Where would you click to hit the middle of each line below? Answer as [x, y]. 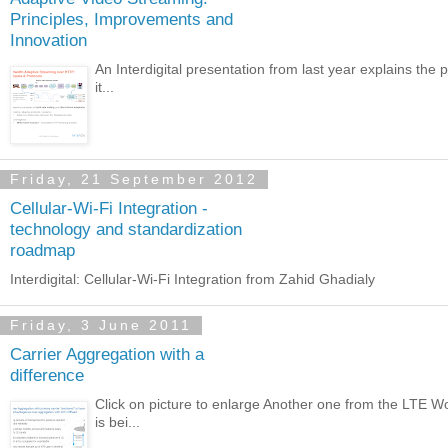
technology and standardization [126, 229]
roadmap [42, 250]
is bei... [118, 422]
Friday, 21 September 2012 [134, 179]
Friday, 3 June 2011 [101, 325]
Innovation [48, 40]
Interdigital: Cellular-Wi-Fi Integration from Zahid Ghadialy [192, 278]
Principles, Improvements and [121, 19]
